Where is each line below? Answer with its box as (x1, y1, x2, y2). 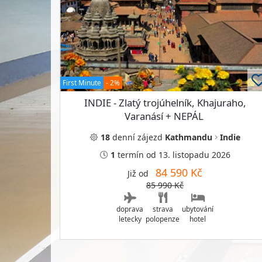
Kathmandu (164, 131, 215, 143)
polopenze (146, 213, 180, 223)
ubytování (182, 204, 213, 213)
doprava (116, 204, 143, 213)
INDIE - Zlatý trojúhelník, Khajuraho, (84, 96, 246, 110)
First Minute (63, 77, 101, 87)
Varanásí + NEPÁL (124, 109, 206, 123)
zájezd (135, 131, 165, 143)
